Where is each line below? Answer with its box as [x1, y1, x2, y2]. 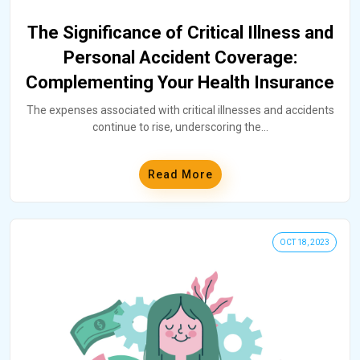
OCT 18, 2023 [280, 237, 329, 247]
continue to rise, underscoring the [92, 120, 261, 133]
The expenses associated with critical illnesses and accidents [26, 103, 334, 117]
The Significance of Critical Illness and [27, 22, 333, 43]
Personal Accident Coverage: [63, 47, 297, 67]
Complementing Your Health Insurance [26, 72, 334, 92]
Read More [147, 167, 213, 181]
